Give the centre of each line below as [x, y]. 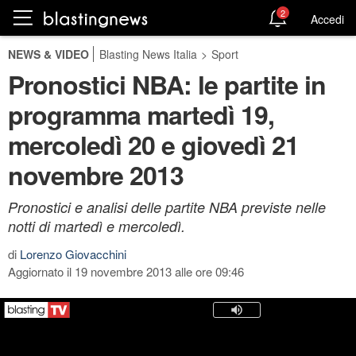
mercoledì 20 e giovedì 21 [153, 145]
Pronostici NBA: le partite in [167, 84]
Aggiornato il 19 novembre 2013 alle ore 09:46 [126, 271]
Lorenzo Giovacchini [73, 254]
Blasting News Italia [148, 54]
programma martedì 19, [141, 114]
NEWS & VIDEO [48, 54]
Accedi [327, 19]
